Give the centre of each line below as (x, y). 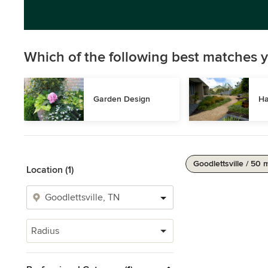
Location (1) (50, 170)
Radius (45, 231)
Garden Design (122, 99)
